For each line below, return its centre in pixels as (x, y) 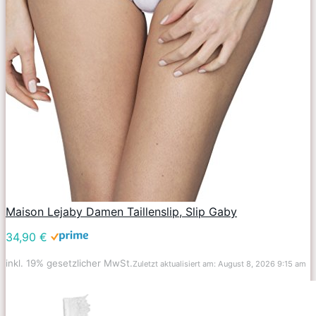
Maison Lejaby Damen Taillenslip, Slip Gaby (121, 211)
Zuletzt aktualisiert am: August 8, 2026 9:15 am (219, 263)
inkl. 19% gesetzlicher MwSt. (69, 263)
